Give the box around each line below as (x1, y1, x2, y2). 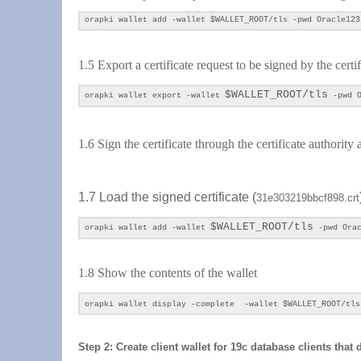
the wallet (205, 266, 257, 280)
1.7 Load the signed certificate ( (78, 190, 256, 204)
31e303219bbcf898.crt (256, 192, 359, 204)
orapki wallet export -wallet (85, 91, 225, 100)
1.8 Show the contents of (78, 266, 205, 280)
